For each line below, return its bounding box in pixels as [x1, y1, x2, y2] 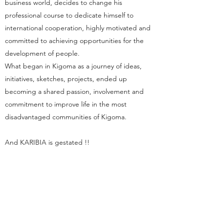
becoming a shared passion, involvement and [5, 87, 144, 96]
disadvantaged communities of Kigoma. [5, 112, 127, 121]
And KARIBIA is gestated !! [5, 138, 89, 147]
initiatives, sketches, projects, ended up [5, 74, 127, 83]
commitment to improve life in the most [5, 100, 127, 109]
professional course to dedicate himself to [5, 11, 133, 20]
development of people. [5, 49, 80, 58]
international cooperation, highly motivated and [5, 23, 151, 32]
